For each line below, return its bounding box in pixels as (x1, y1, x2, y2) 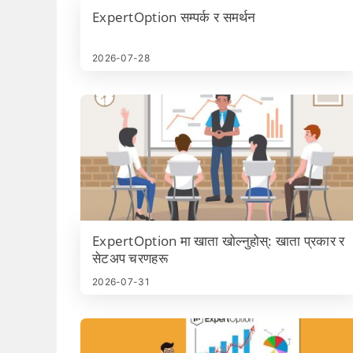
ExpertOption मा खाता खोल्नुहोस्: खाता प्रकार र (92, 232, 345, 250)
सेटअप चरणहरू (92, 249, 168, 267)
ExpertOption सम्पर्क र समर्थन (92, 8, 256, 26)
